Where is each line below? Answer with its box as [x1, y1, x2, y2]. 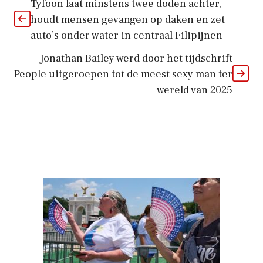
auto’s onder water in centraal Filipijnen [31, 28, 222, 42]
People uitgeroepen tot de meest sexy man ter [14, 67, 232, 81]
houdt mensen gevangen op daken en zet [31, 12, 225, 26]
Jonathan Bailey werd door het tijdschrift [40, 51, 232, 65]
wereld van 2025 [157, 83, 232, 97]
